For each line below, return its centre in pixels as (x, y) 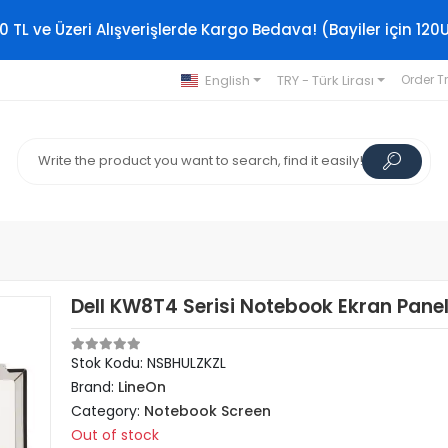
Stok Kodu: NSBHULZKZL (149, 363)
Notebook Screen (208, 411)
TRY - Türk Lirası (325, 80)
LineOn (142, 387)
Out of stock (115, 435)
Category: (108, 411)
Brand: (95, 387)
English (227, 80)
